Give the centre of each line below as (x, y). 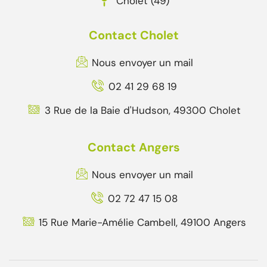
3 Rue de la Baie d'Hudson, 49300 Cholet (142, 110)
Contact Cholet (133, 35)
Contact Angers (133, 147)
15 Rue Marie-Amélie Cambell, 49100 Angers (142, 222)
